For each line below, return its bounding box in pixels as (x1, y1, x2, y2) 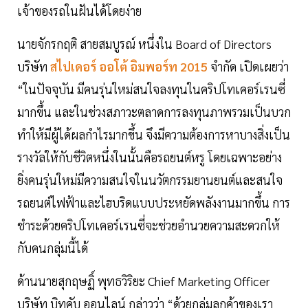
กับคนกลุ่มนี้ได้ (17, 240, 88, 256)
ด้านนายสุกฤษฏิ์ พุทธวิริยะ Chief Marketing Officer (17, 273, 270, 289)
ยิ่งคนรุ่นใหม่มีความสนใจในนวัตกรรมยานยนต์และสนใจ (17, 172, 283, 188)
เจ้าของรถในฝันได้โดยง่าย (17, 3, 144, 19)
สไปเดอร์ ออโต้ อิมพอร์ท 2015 (47, 58, 210, 75)
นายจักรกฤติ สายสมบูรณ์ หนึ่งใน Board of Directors (17, 36, 272, 52)
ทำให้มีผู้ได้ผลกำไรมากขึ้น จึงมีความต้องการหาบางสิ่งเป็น (17, 126, 290, 143)
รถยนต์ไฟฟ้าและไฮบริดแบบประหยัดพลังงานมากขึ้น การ (17, 195, 290, 211)
